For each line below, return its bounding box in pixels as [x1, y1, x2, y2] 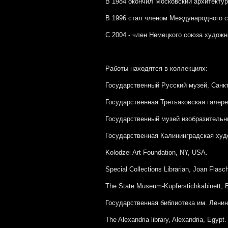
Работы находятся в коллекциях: [105, 65, 208, 72]
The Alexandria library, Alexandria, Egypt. [105, 216, 226, 223]
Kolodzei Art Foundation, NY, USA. [105, 149, 208, 156]
